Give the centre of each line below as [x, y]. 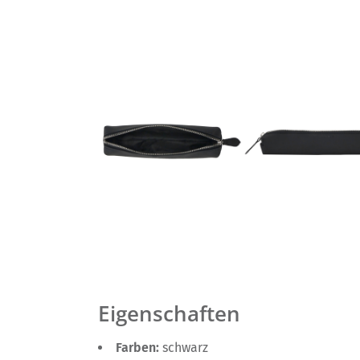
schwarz [185, 348]
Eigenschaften [169, 314]
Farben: [139, 348]
